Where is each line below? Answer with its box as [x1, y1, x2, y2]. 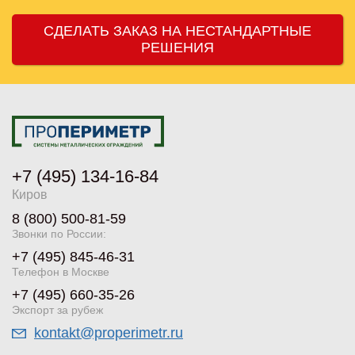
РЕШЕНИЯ [141, 39, 214, 55]
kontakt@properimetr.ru [34, 324, 183, 341]
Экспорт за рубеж [12, 303, 103, 316]
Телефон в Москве [12, 265, 109, 278]
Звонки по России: [12, 227, 106, 240]
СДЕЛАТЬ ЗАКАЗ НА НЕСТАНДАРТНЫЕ [44, 22, 311, 39]
